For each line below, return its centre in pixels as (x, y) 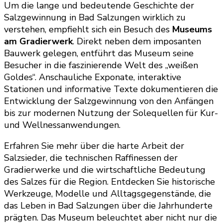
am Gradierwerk (38, 41)
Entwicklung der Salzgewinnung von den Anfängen (109, 101)
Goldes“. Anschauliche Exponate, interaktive (93, 77)
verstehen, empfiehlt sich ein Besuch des (88, 29)
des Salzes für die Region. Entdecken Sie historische (110, 181)
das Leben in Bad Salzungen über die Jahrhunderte (108, 205)
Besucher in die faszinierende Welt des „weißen (101, 65)
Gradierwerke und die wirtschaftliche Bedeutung (105, 169)
